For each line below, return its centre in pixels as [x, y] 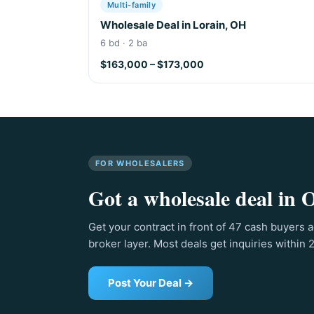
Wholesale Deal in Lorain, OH [173, 25]
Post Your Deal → [151, 282]
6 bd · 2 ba [124, 42]
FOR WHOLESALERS [140, 163]
